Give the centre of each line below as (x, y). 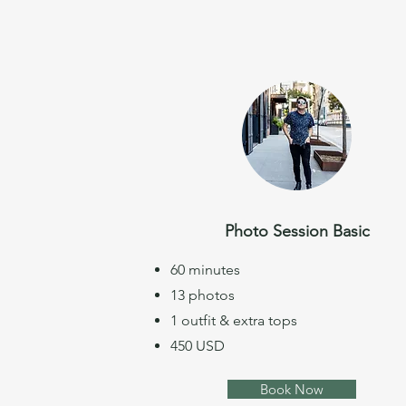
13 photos (203, 295)
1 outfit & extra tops (234, 320)
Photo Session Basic (297, 231)
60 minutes (205, 270)
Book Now (292, 389)
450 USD (198, 346)
